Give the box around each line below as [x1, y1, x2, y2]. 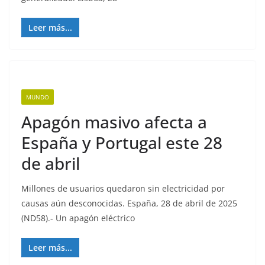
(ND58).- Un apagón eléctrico [21, 212, 135, 224]
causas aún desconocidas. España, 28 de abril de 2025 [21, 198, 237, 209]
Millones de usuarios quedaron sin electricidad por [21, 183, 225, 194]
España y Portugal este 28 [21, 131, 222, 154]
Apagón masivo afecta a [21, 111, 207, 133]
